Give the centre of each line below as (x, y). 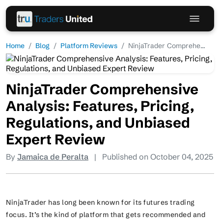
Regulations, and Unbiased (98, 123)
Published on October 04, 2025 (158, 157)
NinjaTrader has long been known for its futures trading (100, 202)
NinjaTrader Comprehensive (102, 89)
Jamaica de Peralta (53, 157)
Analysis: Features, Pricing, (100, 106)
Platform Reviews (89, 46)
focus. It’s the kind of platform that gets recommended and (106, 215)
